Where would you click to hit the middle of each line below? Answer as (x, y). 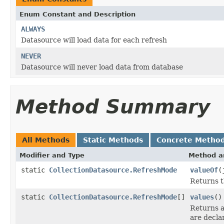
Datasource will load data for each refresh (94, 40)
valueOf (204, 170)
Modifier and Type (52, 155)
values (202, 197)
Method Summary (113, 106)
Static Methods (113, 140)
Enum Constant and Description (77, 14)
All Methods (46, 140)
